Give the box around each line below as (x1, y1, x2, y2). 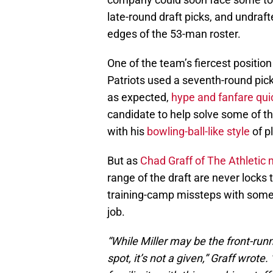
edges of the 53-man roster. (107, 27, 241, 41)
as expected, (107, 91, 171, 104)
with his (107, 125, 144, 138)
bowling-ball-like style (144, 125, 250, 138)
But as (107, 154, 140, 168)
